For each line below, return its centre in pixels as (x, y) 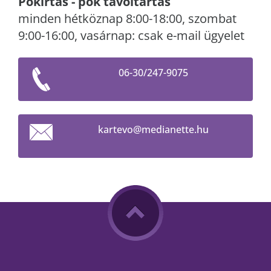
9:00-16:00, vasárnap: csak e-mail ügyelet (131, 35)
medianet (163, 129)
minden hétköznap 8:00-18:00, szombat (127, 18)
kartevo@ (120, 129)
